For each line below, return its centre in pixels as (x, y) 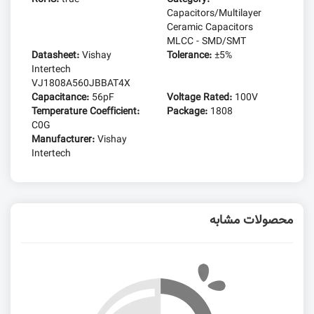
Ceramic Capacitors (210, 28)
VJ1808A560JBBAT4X (81, 84)
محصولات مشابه (251, 221)
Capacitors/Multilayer (214, 14)
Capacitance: (62, 98)
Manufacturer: (64, 140)
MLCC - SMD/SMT (207, 42)
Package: (189, 112)
